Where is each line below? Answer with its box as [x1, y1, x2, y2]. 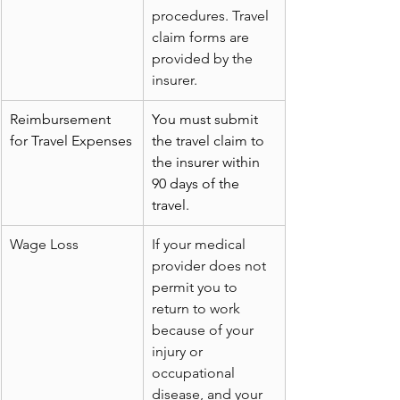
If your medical [152, 236, 249, 254]
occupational [152, 364, 238, 382]
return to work [152, 300, 244, 318]
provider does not [152, 257, 270, 275]
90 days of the [152, 175, 243, 193]
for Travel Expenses [10, 132, 132, 150]
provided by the [152, 50, 256, 68]
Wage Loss [10, 236, 79, 254]
